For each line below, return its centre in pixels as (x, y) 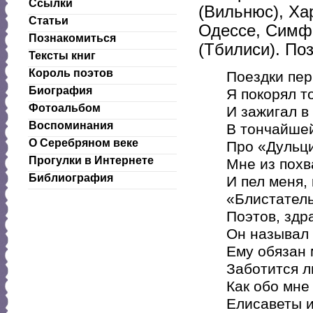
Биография (60, 90)
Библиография (71, 178)
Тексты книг (62, 56)
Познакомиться (72, 38)
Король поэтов (71, 73)
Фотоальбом (65, 108)
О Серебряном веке (83, 143)
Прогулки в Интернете (91, 160)
